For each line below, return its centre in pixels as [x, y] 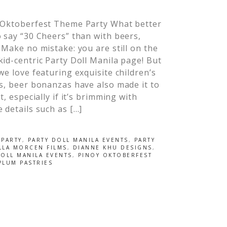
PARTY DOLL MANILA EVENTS [78, 140]
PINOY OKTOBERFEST [115, 155]
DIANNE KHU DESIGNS [112, 147]
